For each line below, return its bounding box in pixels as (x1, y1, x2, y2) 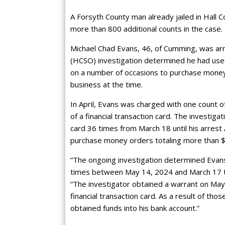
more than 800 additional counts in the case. (70, 24, 222, 34)
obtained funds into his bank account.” (70, 203, 199, 213)
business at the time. (70, 79, 143, 90)
